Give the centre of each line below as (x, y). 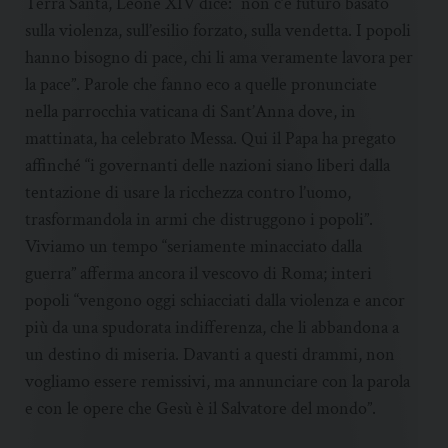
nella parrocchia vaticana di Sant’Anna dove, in (190, 112)
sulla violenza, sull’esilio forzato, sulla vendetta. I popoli (218, 31)
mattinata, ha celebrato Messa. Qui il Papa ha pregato (210, 139)
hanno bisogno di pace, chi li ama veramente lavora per (219, 58)
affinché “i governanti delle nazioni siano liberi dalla (207, 166)
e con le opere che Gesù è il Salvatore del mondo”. (200, 409)
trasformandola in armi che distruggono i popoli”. (199, 220)
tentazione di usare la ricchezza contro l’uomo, (188, 193)
